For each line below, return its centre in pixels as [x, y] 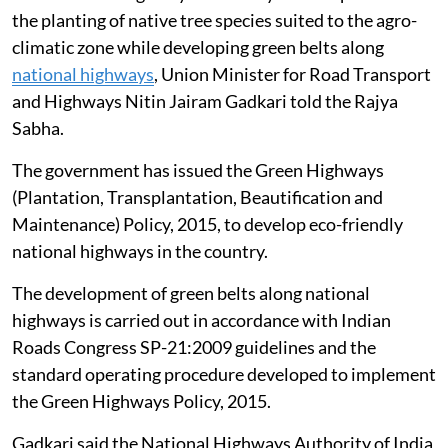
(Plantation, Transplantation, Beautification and [197, 196]
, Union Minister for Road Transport [292, 73]
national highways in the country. [140, 250]
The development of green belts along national [191, 292]
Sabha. [38, 127]
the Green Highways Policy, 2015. [141, 400]
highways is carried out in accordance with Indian [201, 319]
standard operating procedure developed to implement [224, 373]
